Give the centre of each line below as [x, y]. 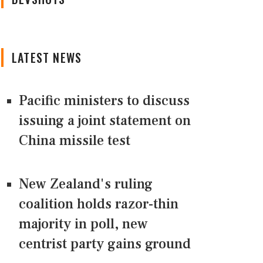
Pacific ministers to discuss [104, 101]
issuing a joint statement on [105, 121]
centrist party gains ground [105, 244]
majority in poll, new [83, 224]
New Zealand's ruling [86, 184]
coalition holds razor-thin [99, 204]
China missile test [75, 141]
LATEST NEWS [47, 58]
